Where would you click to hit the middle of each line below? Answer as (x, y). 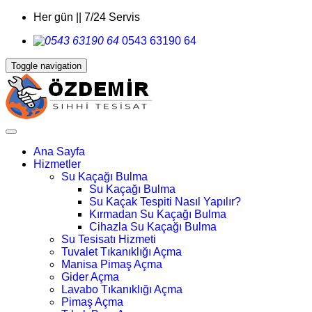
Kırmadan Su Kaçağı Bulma (158, 214)
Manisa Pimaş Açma (112, 264)
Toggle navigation (46, 66)
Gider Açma (90, 277)
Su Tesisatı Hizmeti (109, 239)
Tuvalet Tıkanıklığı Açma (122, 252)
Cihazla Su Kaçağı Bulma (153, 227)
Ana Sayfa (59, 151)
